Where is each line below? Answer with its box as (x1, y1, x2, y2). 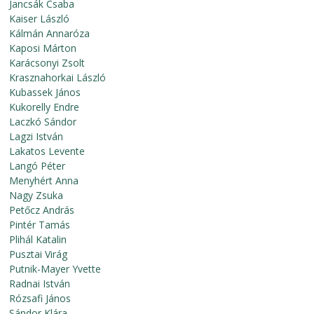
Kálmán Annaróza (9, 27, 90, 40)
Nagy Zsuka (9, 189, 64, 202)
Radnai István (9, 277, 71, 290)
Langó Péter (9, 159, 66, 172)
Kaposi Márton (9, 41, 77, 55)
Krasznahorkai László (9, 71, 107, 84)
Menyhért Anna (9, 174, 79, 187)
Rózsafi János (9, 292, 71, 305)
